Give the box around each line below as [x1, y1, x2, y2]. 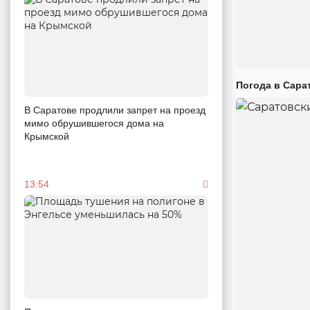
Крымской [24, 130, 69, 142]
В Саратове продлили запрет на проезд [24, 104, 206, 116]
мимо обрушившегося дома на [24, 117, 164, 129]
